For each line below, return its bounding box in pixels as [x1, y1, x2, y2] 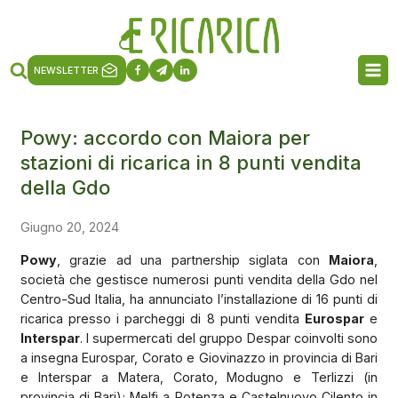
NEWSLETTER [34, 64, 99, 76]
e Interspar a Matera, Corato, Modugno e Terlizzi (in [20, 369, 378, 385]
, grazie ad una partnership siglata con [56, 251, 330, 267]
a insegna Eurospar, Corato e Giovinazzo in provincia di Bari [20, 349, 378, 365]
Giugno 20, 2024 [20, 219, 119, 235]
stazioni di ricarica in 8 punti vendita [20, 150, 362, 174]
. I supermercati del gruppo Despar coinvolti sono [79, 330, 378, 346]
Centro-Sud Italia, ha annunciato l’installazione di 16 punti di [20, 291, 378, 306]
